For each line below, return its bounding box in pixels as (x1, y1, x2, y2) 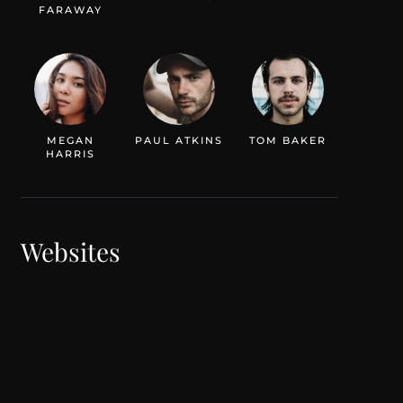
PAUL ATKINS (135, 133, 224, 147)
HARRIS (45, 147, 95, 160)
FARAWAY (38, 3, 103, 16)
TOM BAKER (249, 133, 327, 147)
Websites (20, 234, 121, 268)
